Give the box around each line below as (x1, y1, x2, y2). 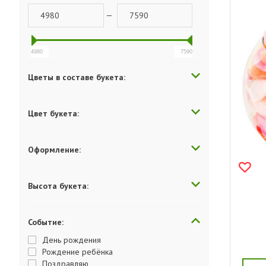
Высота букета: (28, 180, 88, 191)
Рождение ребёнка (42, 246, 113, 257)
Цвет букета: (28, 108, 79, 119)
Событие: (28, 217, 64, 227)
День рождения (42, 235, 101, 245)
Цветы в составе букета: (28, 72, 125, 83)
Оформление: (28, 144, 81, 155)
